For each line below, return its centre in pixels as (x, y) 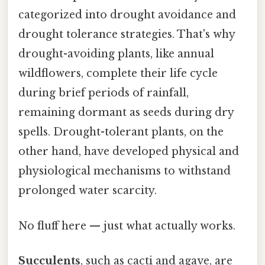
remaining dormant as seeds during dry (126, 113)
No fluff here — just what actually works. (127, 226)
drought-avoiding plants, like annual (116, 54)
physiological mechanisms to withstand (125, 171)
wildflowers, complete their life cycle (118, 74)
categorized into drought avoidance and (127, 15)
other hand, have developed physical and (129, 152)
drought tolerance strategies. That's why (127, 35)
